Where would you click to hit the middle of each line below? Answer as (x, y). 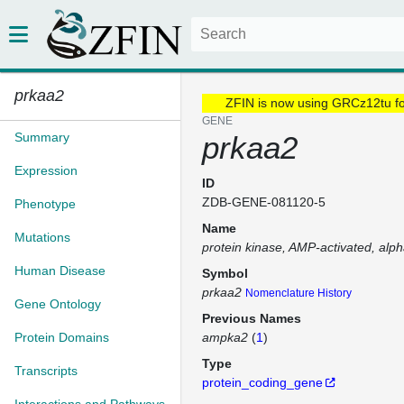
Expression (46, 170)
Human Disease (60, 271)
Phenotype (45, 204)
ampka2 (225, 337)
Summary (42, 137)
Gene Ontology (58, 304)
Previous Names (252, 318)
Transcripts (46, 371)
